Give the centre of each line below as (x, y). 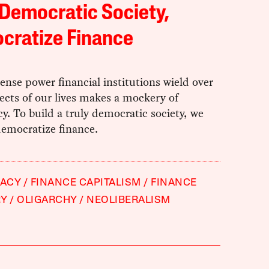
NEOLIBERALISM (128, 200)
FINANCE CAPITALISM (86, 183)
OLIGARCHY (47, 200)
